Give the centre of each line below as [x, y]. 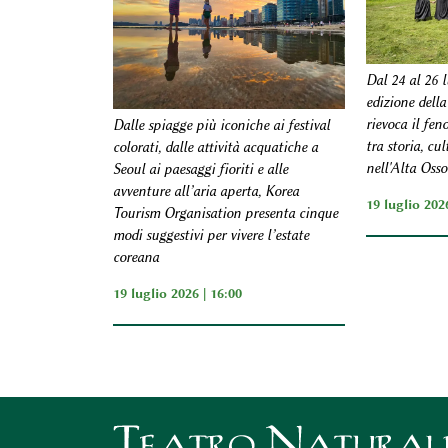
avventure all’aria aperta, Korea [205, 192]
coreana [135, 258]
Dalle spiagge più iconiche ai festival [221, 126]
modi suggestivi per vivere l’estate [210, 236]
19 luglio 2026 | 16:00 [177, 293]
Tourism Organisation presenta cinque [225, 214]
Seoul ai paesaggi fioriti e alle [200, 170]
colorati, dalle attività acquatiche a [215, 148]
